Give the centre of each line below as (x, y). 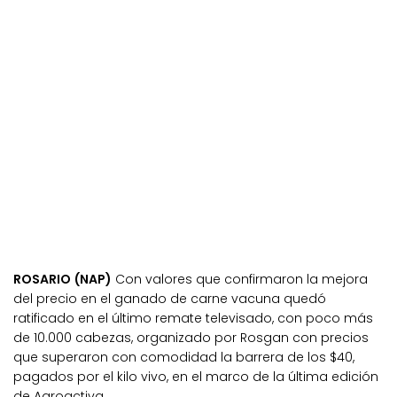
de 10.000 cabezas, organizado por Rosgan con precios (191, 338)
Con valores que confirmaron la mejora (240, 280)
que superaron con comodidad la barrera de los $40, (184, 358)
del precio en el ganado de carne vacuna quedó (170, 299)
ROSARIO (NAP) (62, 280)
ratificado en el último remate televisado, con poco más (193, 319)
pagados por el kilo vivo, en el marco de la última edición (196, 377)
